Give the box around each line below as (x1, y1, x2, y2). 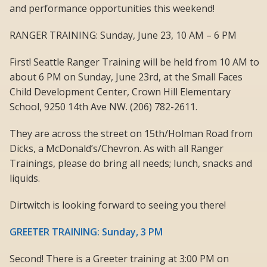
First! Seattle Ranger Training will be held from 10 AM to (10, 55, 259, 69)
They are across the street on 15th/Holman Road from (10, 127, 253, 141)
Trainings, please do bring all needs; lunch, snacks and (10, 157, 252, 170)
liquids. (10, 172, 40, 185)
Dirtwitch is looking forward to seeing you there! (10, 198, 226, 212)
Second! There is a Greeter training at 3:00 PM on (10, 252, 229, 266)
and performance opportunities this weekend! (10, 2, 215, 15)
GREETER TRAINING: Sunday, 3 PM (10, 225, 163, 239)
